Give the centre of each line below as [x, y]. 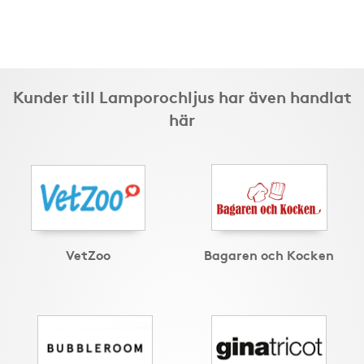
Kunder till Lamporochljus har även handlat [182, 96]
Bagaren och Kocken [269, 254]
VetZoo [88, 254]
